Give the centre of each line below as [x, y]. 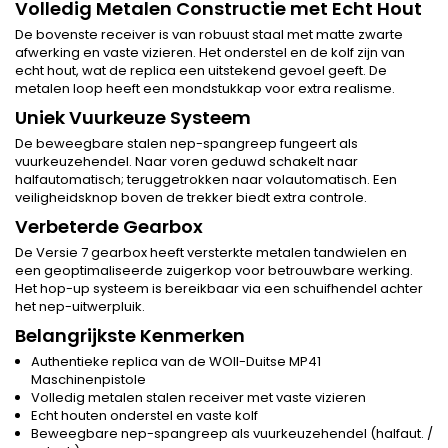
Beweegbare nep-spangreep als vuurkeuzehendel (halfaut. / [232, 433]
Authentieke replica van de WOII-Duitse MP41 [176, 361]
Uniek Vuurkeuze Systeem [133, 117]
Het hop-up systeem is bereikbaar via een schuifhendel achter [219, 288]
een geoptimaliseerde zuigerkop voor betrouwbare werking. [214, 270]
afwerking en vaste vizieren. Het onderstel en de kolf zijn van [210, 52]
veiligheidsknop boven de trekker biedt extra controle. [191, 197]
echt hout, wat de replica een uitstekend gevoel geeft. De [201, 70]
